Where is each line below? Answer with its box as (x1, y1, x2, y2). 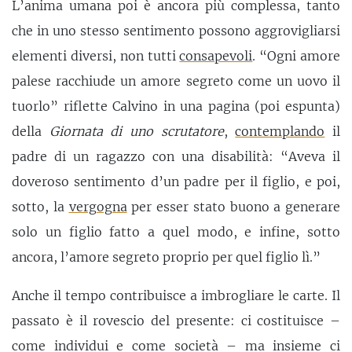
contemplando (235, 123, 325, 139)
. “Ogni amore (252, 47, 341, 64)
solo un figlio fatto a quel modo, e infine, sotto (12, 223, 340, 240)
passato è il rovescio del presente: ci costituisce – (12, 313, 340, 329)
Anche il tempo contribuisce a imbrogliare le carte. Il (12, 288, 340, 304)
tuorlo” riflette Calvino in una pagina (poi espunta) (12, 97, 340, 114)
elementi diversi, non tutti (12, 47, 180, 64)
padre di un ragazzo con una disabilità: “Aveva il (12, 148, 340, 164)
